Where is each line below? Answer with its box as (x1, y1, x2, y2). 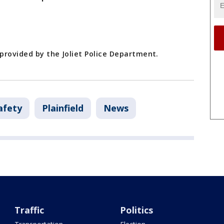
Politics (119, 204, 153, 216)
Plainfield (42, 102, 83, 114)
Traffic (14, 204, 44, 216)
